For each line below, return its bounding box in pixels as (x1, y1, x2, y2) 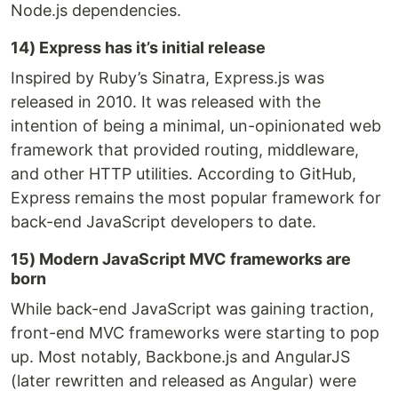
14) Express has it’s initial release (11, 38, 266, 58)
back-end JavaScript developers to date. (11, 212, 316, 232)
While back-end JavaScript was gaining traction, (11, 299, 374, 319)
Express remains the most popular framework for (11, 188, 381, 208)
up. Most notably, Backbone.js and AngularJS (11, 347, 350, 367)
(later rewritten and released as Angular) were (11, 371, 356, 391)
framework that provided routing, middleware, (11, 140, 359, 160)
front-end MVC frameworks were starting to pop (11, 323, 379, 343)
